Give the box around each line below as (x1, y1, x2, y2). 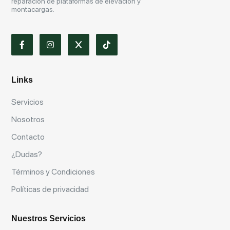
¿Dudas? (11, 149, 42, 160)
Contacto (11, 132, 45, 142)
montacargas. (11, 5, 54, 14)
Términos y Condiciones (11, 167, 95, 177)
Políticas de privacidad (11, 184, 89, 195)
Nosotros (11, 114, 45, 125)
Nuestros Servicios (11, 214, 86, 223)
